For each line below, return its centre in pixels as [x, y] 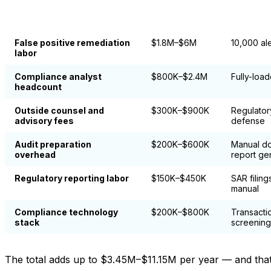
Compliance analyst [58, 76]
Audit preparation [53, 144]
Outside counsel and [59, 110]
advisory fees [44, 120]
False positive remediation [72, 42]
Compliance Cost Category [71, 14]
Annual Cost [177, 9]
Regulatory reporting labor [72, 178]
